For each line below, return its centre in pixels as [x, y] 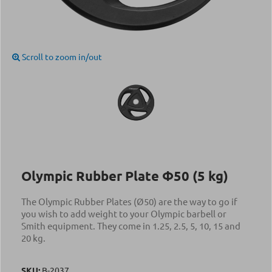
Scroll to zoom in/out [61, 56]
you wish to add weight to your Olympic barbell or [124, 213]
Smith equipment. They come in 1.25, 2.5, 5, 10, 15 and [131, 226]
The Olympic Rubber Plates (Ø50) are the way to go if [129, 201]
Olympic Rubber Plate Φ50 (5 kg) [125, 176]
